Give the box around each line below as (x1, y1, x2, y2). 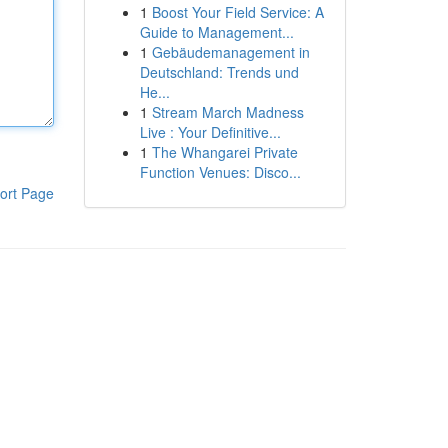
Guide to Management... (139, 22, 294, 42)
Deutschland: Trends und (139, 62, 299, 82)
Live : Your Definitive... (139, 122, 281, 142)
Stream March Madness (151, 102, 304, 122)
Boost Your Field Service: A (151, 2, 324, 22)
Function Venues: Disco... (139, 162, 301, 182)
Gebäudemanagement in (151, 42, 310, 62)
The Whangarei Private (151, 142, 298, 162)
